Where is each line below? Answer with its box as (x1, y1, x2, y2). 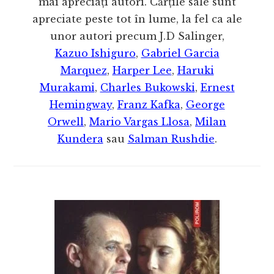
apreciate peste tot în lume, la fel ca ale (32, 12, 242, 25)
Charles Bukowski (100, 81, 195, 94)
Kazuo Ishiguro (54, 46, 136, 59)
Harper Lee (112, 64, 172, 76)
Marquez (60, 64, 107, 76)
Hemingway (49, 98, 112, 111)
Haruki (177, 64, 214, 76)
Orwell (48, 115, 84, 128)
